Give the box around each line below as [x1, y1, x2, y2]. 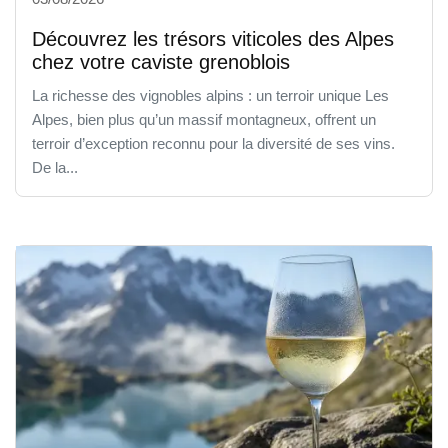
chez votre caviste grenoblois [32, 50, 290, 73]
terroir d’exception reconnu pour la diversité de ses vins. [32, 134, 395, 152]
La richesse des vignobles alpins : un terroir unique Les [32, 86, 389, 104]
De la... [32, 158, 78, 176]
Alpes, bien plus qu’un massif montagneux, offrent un [32, 110, 376, 128]
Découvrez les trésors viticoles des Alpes [32, 27, 394, 50]
